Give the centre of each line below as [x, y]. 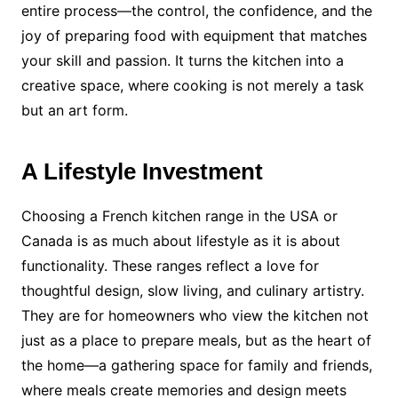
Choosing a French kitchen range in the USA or [179, 216]
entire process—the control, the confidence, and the [196, 11]
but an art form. [74, 111]
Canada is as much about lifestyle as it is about [180, 241]
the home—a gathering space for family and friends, [196, 366]
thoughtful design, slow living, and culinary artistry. [192, 291]
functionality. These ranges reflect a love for [170, 266]
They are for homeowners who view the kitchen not [195, 316]
